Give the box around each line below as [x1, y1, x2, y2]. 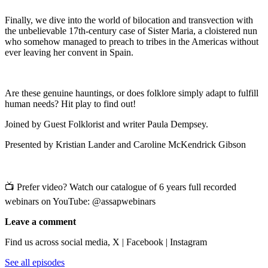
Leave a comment [5, 216, 76, 227]
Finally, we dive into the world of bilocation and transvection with [5, 14, 253, 25]
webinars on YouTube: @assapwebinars [5, 196, 156, 206]
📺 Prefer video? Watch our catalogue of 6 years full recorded [5, 181, 236, 192]
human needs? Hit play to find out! [5, 98, 136, 109]
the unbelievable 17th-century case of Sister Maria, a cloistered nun [5, 25, 257, 36]
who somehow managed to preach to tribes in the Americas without [5, 36, 258, 47]
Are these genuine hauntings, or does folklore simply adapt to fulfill [5, 87, 258, 98]
